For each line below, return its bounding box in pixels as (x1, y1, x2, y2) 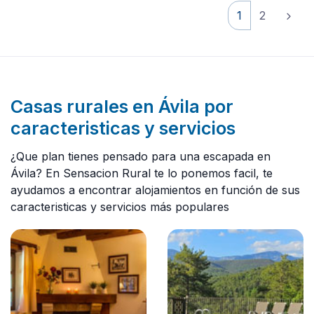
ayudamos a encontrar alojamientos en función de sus (11, 183, 300, 198)
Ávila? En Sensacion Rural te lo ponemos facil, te (11, 166, 273, 181)
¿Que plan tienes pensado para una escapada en (11, 149, 271, 164)
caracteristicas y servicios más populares (11, 200, 229, 214)
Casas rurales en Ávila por (11, 96, 233, 118)
